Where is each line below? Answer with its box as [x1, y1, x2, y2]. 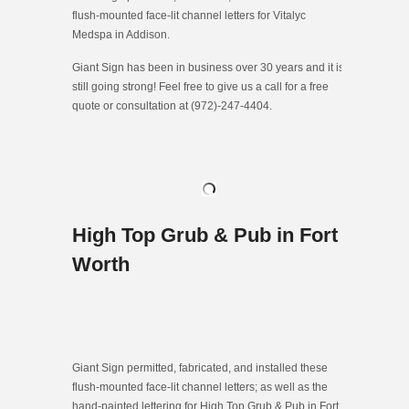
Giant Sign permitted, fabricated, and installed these [72, 361, 328, 374]
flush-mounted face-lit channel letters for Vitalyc [72, 8, 306, 22]
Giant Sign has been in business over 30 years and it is [72, 60, 344, 74]
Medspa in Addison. [72, 27, 170, 41]
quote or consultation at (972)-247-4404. [72, 99, 272, 112]
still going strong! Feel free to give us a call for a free [72, 79, 329, 93]
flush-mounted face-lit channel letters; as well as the [72, 380, 328, 393]
